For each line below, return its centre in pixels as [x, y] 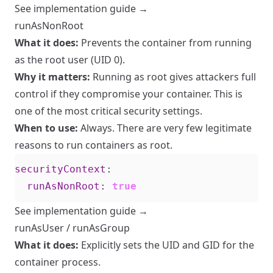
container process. [58, 262]
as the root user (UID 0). [70, 60]
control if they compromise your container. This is [129, 94]
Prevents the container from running [165, 43]
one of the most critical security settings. [108, 111]
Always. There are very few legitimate [165, 128]
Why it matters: [52, 77]
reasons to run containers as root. [94, 145]
